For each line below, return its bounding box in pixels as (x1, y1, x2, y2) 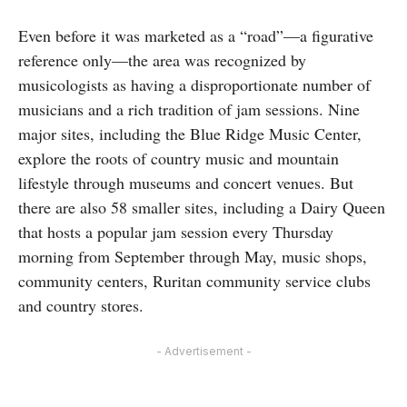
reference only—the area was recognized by (18, 48, 306, 71)
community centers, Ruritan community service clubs (18, 269, 371, 292)
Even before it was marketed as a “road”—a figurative (18, 24, 373, 46)
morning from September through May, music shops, (18, 244, 367, 267)
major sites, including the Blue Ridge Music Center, (18, 122, 362, 144)
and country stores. (18, 293, 149, 316)
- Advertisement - (155, 343, 252, 358)
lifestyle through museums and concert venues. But (18, 171, 353, 194)
